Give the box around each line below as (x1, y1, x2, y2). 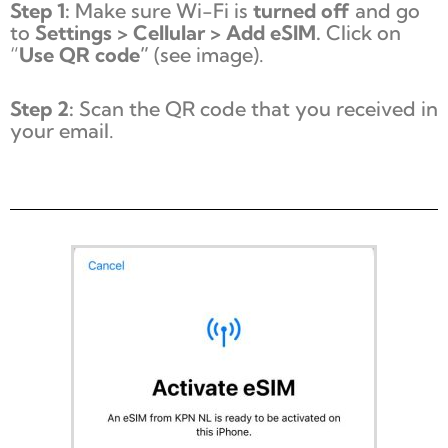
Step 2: (10, 95, 79, 121)
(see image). (154, 41, 264, 67)
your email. (10, 117, 114, 143)
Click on (326, 19, 401, 45)
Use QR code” (19, 41, 154, 67)
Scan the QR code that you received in (79, 95, 438, 121)
